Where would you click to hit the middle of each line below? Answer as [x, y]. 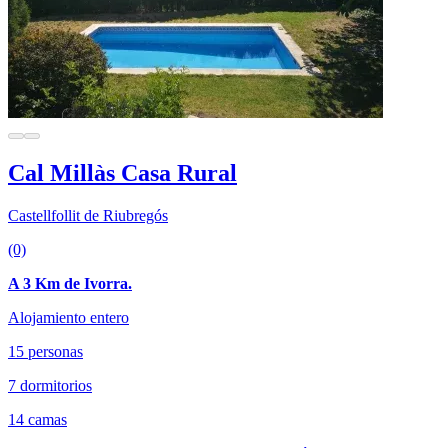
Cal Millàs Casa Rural [122, 172]
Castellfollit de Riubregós [88, 215]
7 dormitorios [50, 385]
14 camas [37, 419]
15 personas [45, 351]
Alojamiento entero [68, 317]
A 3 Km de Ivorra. [70, 283]
